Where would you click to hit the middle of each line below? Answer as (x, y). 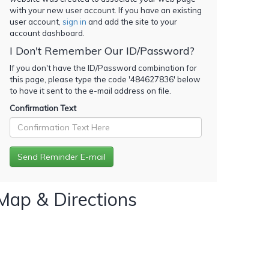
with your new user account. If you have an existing (106, 10)
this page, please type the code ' (70, 79)
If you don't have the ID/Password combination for (103, 68)
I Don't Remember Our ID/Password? (102, 50)
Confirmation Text (43, 108)
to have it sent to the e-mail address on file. (90, 90)
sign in (74, 21)
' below (187, 79)
